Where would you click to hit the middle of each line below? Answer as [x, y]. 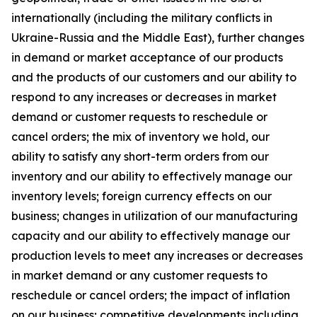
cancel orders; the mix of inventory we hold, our [140, 137]
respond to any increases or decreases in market [144, 97]
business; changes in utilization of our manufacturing [155, 216]
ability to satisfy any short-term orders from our [140, 156]
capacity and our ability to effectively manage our [151, 236]
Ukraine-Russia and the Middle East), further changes [158, 38]
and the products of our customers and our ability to [154, 77]
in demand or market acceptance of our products [147, 57]
